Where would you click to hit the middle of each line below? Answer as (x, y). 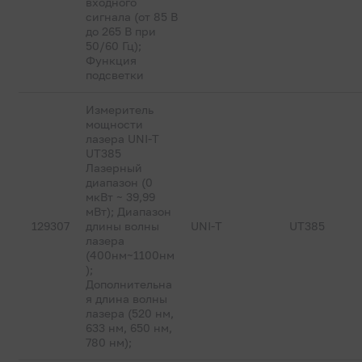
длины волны (123, 226)
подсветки (115, 75)
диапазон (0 (120, 182)
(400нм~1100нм (130, 255)
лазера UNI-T (123, 139)
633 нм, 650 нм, (129, 328)
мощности (115, 124)
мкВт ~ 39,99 (121, 197)
